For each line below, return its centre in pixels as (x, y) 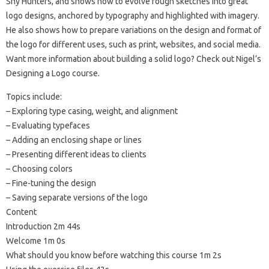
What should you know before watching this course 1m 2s (114, 255)
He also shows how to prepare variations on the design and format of (134, 30)
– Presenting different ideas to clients (76, 155)
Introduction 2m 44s (43, 227)
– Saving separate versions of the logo (77, 198)
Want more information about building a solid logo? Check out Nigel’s (134, 59)
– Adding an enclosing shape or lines (74, 140)
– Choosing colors (39, 169)
